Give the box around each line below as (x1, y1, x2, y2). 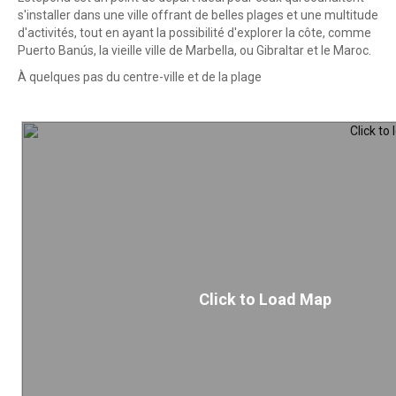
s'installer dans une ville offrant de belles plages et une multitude (18, 8, 378, 23)
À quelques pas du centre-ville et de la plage (18, 70, 262, 85)
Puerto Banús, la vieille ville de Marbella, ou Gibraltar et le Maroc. (18, 43, 371, 58)
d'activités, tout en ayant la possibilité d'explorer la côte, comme (18, 26, 371, 41)
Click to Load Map (199, 289, 331, 308)
